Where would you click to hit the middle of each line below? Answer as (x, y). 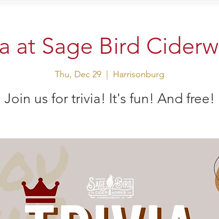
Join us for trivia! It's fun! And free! (109, 98)
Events (105, 15)
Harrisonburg (139, 74)
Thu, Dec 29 (78, 74)
